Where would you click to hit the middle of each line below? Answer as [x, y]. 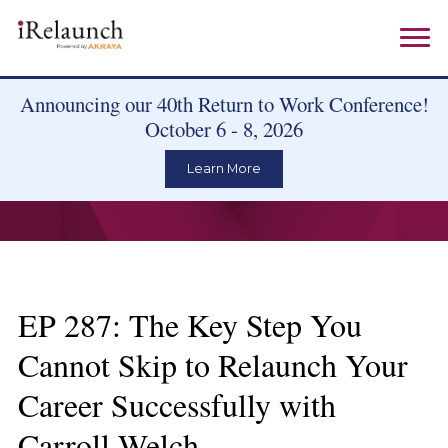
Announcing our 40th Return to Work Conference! [224, 104]
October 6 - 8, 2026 [224, 129]
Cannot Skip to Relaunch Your [212, 364]
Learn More [224, 169]
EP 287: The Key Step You [189, 324]
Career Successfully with [176, 404]
